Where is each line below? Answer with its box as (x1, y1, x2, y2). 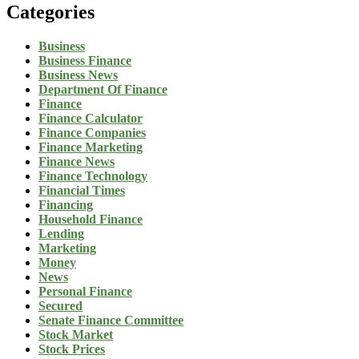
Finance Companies (38, 126, 146, 140)
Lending (38, 227, 84, 241)
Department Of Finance (38, 83, 167, 97)
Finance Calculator (38, 111, 143, 126)
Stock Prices (38, 342, 105, 357)
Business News (38, 68, 118, 83)
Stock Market (38, 328, 113, 342)
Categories (6, 2, 95, 23)
